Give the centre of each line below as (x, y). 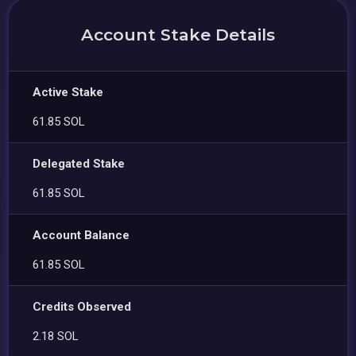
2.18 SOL (56, 336)
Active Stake (68, 92)
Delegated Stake (79, 163)
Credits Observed (82, 306)
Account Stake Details (178, 34)
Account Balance (81, 235)
